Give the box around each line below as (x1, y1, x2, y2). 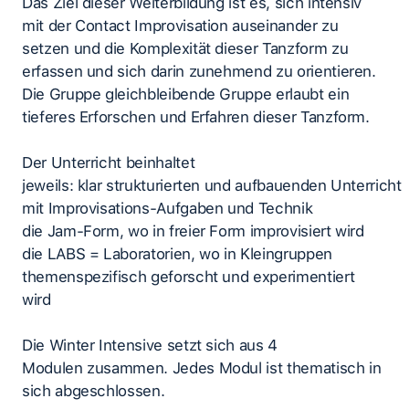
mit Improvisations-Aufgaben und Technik (22, 199, 313, 218)
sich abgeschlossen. (22, 382, 165, 401)
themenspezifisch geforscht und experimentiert (22, 267, 355, 287)
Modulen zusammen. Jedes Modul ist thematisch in (22, 359, 382, 378)
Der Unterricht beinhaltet (22, 153, 195, 173)
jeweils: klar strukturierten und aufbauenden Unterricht (22, 176, 402, 195)
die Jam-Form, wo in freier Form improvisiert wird (22, 222, 364, 241)
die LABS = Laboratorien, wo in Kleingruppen (22, 245, 332, 264)
